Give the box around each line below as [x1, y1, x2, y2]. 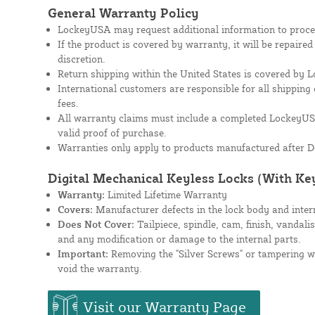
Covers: [57, 203, 93, 216]
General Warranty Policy [47, 5, 199, 21]
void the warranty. [57, 262, 142, 275]
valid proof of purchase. [57, 127, 167, 139]
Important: [57, 247, 108, 260]
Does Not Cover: [57, 218, 134, 231]
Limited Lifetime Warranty [104, 188, 227, 201]
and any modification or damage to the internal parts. [57, 233, 301, 245]
